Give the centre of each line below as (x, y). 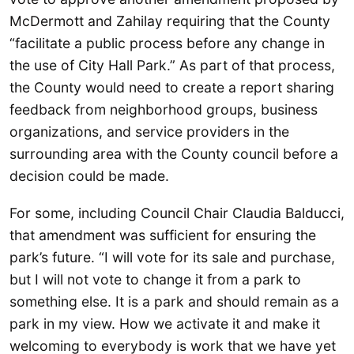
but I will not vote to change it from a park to (155, 279)
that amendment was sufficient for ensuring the (163, 235)
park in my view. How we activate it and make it (165, 323)
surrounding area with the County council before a (174, 153)
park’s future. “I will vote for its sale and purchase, (172, 257)
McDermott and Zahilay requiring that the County (170, 21)
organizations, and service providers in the (149, 131)
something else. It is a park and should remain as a (174, 301)
